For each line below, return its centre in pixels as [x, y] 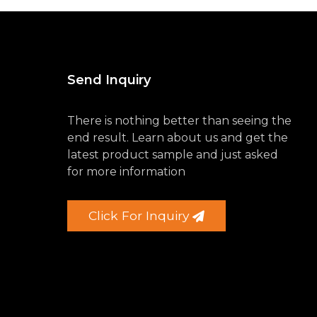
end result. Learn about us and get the [178, 138]
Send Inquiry [109, 80]
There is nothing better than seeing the [180, 121]
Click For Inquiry [139, 216]
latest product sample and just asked [173, 155]
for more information [127, 172]
